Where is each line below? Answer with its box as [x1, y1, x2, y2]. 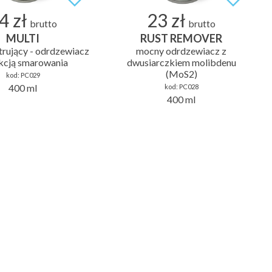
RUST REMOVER [140, 32, 222, 46]
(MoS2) [165, 68, 197, 80]
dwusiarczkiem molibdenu [126, 56, 236, 69]
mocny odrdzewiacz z [136, 45, 226, 57]
